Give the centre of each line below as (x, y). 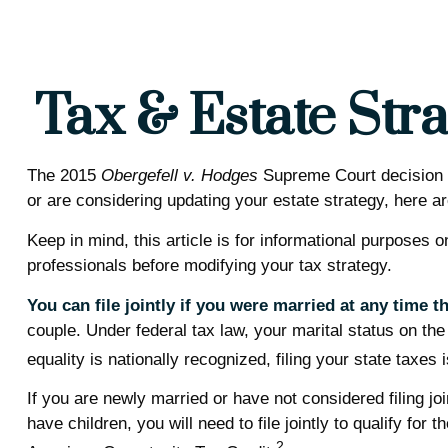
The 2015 (63, 175)
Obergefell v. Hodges (179, 175)
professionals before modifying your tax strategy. (209, 265)
